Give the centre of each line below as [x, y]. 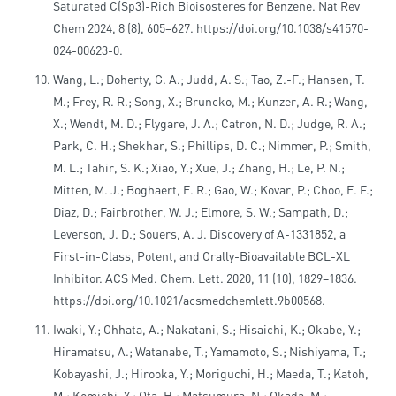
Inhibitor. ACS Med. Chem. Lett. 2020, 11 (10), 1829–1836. [205, 278]
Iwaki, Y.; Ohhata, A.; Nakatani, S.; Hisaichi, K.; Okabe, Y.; [207, 330]
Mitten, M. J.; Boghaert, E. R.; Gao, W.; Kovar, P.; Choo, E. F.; [213, 190]
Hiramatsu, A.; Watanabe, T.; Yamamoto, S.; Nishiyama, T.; [209, 352]
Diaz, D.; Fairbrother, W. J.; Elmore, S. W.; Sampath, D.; [201, 212]
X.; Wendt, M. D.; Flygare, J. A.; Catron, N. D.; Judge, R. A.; [209, 124]
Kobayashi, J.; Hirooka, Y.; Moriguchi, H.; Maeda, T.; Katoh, [211, 374]
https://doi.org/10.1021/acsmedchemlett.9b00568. [189, 301]
